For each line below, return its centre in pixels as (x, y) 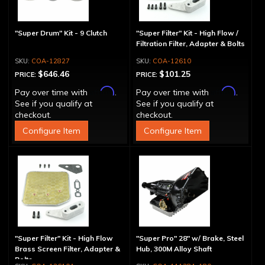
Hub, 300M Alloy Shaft (174, 249)
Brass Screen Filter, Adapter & (67, 249)
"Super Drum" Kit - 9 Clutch (61, 33)
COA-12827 (51, 61)
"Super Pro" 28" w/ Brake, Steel (190, 238)
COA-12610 (172, 61)
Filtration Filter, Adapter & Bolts (190, 43)
